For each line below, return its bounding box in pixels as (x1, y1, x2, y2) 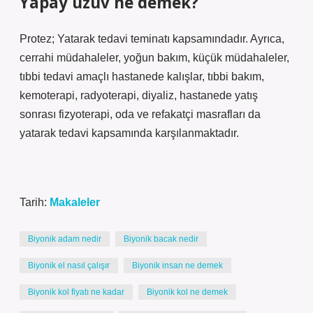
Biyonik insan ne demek (132, 261, 223, 270)
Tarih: (20, 196, 50, 208)
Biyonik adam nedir (28, 234, 101, 244)
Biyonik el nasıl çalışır (28, 261, 110, 270)
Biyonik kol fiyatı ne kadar (28, 287, 124, 297)
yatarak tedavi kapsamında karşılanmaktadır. (20, 127, 239, 139)
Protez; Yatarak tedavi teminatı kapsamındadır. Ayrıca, (20, 33, 284, 45)
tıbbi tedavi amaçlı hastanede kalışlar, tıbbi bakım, (20, 71, 264, 82)
